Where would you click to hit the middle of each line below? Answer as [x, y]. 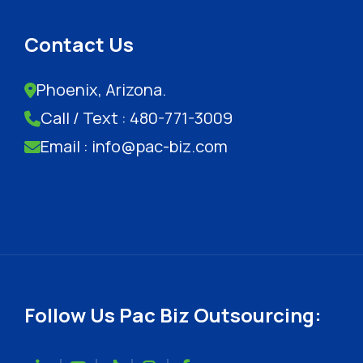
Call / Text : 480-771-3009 [137, 118]
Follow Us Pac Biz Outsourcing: [173, 315]
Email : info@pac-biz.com [134, 147]
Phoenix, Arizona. [101, 90]
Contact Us [79, 45]
